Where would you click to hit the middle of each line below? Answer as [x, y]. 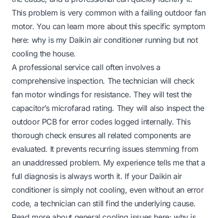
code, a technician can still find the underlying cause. [104, 203]
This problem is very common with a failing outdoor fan [109, 12]
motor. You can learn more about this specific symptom [109, 26]
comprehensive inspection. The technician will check [103, 81]
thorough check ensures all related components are [101, 135]
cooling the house [43, 53]
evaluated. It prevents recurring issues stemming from [105, 149]
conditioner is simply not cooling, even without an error [108, 190]
